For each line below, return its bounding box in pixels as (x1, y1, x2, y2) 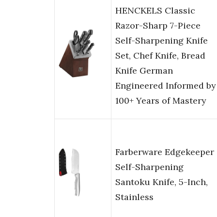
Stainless (115, 191, 154, 203)
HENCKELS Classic (115, 5, 195, 16)
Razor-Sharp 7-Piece (115, 20, 201, 31)
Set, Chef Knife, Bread (115, 50, 205, 62)
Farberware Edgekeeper (115, 146, 214, 158)
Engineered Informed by (115, 80, 216, 92)
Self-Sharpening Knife (115, 35, 208, 46)
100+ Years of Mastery (115, 95, 206, 107)
